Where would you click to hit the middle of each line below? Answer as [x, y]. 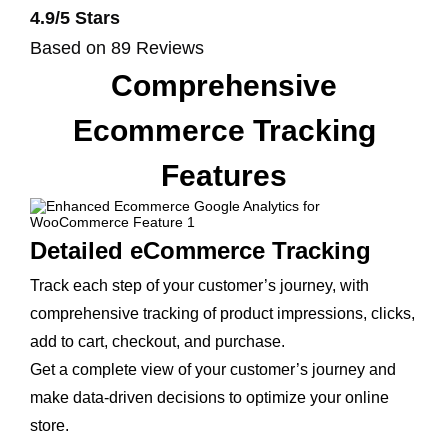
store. [49, 425]
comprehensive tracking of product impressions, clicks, [222, 313]
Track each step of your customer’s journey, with [199, 285]
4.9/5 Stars [75, 18]
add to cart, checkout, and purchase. [159, 341]
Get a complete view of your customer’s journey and [213, 369]
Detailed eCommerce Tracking [200, 250]
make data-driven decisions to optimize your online [209, 397]
